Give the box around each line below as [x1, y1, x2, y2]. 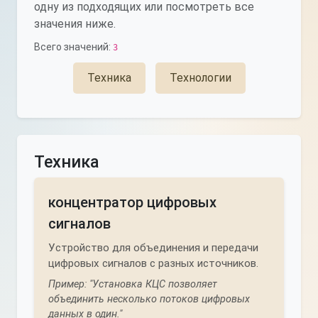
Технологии [169, 71, 231, 84]
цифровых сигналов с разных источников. [48, 257, 258, 270]
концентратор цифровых [48, 194, 216, 211]
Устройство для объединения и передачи [48, 241, 258, 254]
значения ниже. [34, 17, 116, 31]
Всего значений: [34, 41, 113, 53]
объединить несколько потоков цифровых [48, 293, 250, 305]
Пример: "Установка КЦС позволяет [48, 278, 217, 290]
